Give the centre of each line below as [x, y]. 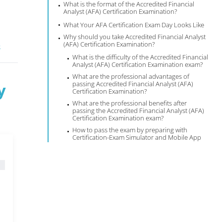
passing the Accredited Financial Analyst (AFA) [139, 111]
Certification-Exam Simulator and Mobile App [137, 137]
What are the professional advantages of [131, 76]
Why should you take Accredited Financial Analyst [135, 37]
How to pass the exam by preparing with [130, 130]
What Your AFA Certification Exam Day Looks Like [134, 25]
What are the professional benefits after [130, 103]
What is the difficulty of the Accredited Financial [140, 57]
